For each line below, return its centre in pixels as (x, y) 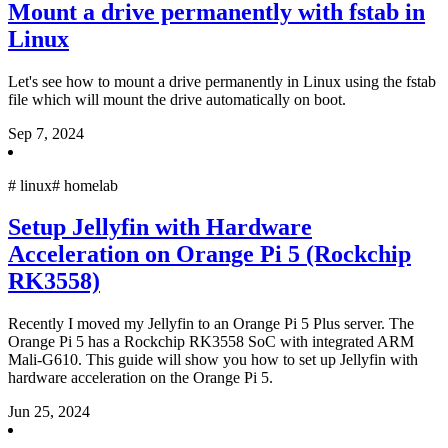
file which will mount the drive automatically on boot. (177, 99)
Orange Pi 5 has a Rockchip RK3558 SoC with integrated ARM (211, 342)
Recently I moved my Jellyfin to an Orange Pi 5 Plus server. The (211, 324)
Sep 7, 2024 (46, 133)
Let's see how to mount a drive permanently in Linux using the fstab (222, 81)
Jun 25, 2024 (49, 412)
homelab (91, 185)
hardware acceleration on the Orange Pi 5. (140, 378)
